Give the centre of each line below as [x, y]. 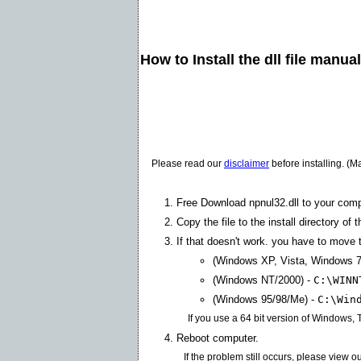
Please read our [188, 163]
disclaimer [247, 163]
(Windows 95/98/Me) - [265, 299]
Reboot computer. [218, 338]
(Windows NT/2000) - [263, 280]
